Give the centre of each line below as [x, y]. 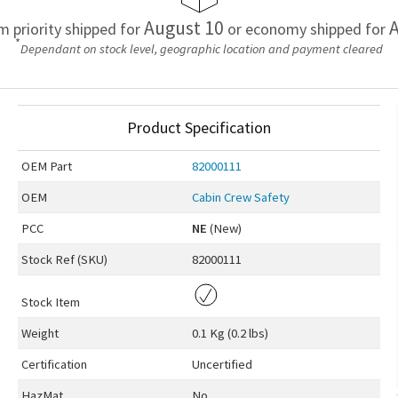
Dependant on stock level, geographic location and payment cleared [202, 49]
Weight [40, 334]
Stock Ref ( [51, 260]
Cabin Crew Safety [240, 198]
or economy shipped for [306, 28]
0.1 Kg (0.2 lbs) [230, 334]
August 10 [183, 28]
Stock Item [50, 302]
